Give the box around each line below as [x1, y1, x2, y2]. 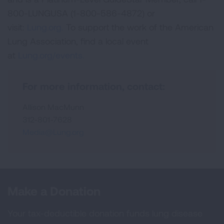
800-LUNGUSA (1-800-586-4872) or [7, 7, 155, 18]
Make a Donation [7, 183, 100, 198]
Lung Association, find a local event [7, 35, 148, 46]
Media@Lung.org [22, 127, 84, 136]
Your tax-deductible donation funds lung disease [7, 207, 202, 218]
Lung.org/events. [18, 49, 84, 60]
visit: [7, 21, 27, 32]
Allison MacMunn [22, 102, 84, 111]
